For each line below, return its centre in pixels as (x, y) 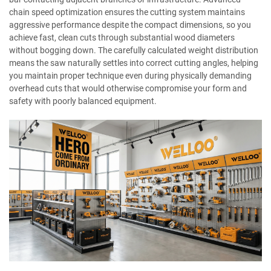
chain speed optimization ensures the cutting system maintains (127, 12)
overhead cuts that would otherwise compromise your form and (128, 89)
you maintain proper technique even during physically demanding (130, 76)
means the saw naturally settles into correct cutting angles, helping (134, 63)
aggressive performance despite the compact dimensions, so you (130, 25)
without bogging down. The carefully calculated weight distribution (134, 51)
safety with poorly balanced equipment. (83, 101)
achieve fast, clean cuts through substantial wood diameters (122, 38)
